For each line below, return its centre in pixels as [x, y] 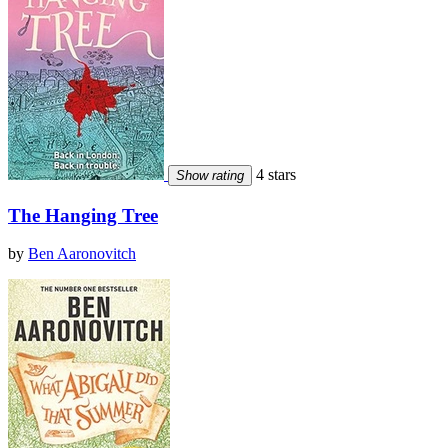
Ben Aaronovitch [82, 254]
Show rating [210, 175]
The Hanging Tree [83, 215]
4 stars [274, 174]
